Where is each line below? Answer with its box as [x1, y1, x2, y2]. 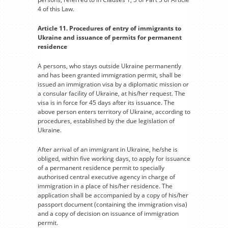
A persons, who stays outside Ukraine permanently [38, 61, 181, 70]
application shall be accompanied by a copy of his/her [38, 190, 188, 199]
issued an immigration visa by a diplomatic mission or [38, 79, 189, 89]
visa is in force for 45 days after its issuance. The [38, 98, 175, 107]
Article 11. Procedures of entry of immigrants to [38, 23, 181, 33]
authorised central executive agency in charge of [38, 172, 175, 181]
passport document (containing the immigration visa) [38, 199, 187, 209]
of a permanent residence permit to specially [38, 163, 164, 172]
